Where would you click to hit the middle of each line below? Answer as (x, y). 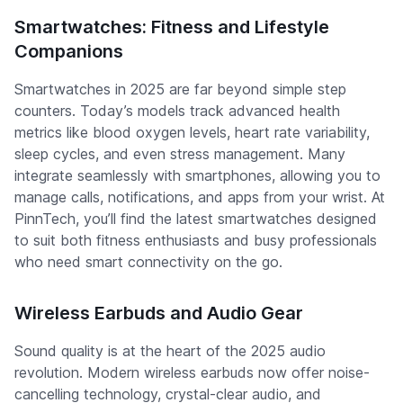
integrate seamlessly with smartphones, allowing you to (197, 175)
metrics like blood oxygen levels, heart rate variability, (192, 132)
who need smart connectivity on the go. (148, 262)
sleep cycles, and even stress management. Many (180, 154)
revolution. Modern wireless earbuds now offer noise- (192, 372)
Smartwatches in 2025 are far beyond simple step (180, 89)
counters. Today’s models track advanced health (177, 111)
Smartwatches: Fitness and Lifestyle (172, 27)
